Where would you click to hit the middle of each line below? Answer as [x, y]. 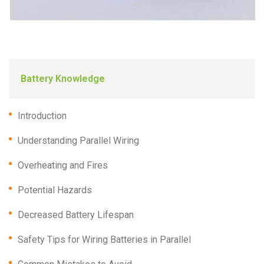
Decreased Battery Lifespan [76, 215]
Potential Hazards [55, 190]
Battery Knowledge [63, 79]
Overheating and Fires [63, 166]
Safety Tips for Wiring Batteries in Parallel [104, 240]
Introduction [42, 116]
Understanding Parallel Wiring [78, 141]
